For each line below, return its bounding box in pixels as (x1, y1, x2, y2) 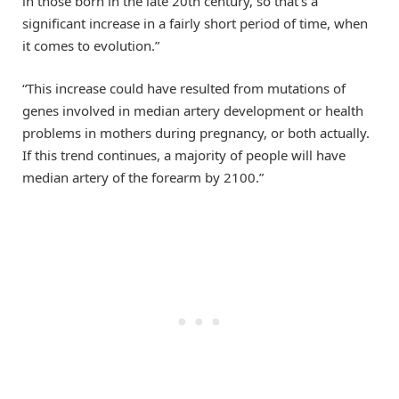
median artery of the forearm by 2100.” (22, 168, 264, 187)
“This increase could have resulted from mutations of (22, 79, 346, 98)
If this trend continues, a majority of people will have (22, 146, 346, 165)
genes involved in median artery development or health (22, 102, 363, 120)
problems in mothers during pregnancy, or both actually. (22, 124, 370, 142)
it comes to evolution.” (22, 37, 159, 55)
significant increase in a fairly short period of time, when (22, 14, 368, 33)
